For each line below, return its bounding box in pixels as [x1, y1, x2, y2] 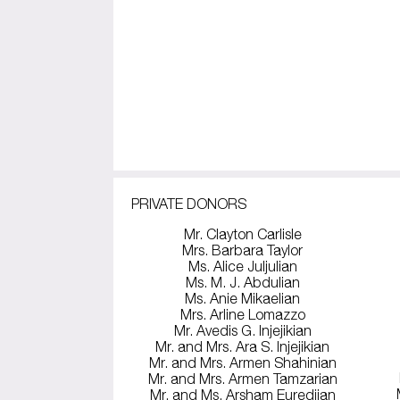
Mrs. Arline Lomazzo [179, 306, 305, 323]
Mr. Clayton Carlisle [183, 226, 302, 243]
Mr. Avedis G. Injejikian [173, 322, 312, 339]
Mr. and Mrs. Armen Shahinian [148, 354, 337, 371]
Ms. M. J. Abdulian [185, 274, 300, 291]
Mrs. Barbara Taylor [182, 242, 304, 259]
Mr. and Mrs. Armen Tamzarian [147, 371, 337, 387]
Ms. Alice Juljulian [187, 258, 297, 275]
